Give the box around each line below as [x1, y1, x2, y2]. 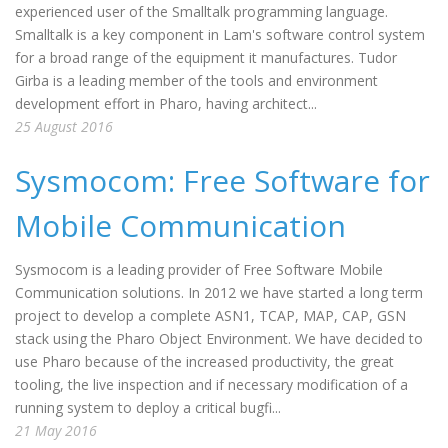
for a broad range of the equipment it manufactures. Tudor [15, 48, 397, 67]
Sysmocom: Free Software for [15, 160, 430, 201]
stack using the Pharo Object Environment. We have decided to [15, 329, 423, 348]
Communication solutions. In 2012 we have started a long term [15, 283, 423, 302]
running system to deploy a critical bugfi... [15, 398, 281, 417]
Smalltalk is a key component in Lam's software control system [15, 25, 425, 44]
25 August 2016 [15, 117, 113, 136]
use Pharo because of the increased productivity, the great [15, 352, 394, 371]
